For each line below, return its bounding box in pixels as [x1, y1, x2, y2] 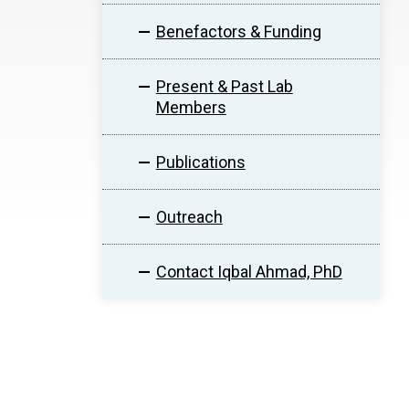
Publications [155, 152, 246, 172]
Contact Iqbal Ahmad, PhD [155, 262, 342, 281]
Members [155, 98, 226, 117]
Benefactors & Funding [155, 22, 321, 41]
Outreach [155, 207, 223, 226]
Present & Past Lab [155, 77, 293, 96]
